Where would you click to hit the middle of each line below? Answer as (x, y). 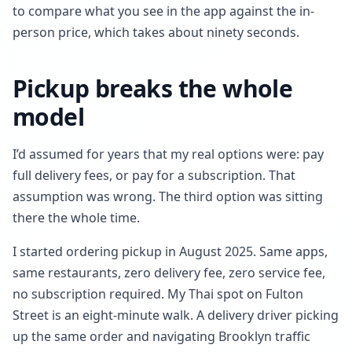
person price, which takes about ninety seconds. (156, 32)
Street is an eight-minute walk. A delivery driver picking (176, 315)
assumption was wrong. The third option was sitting (168, 196)
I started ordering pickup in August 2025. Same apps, (170, 251)
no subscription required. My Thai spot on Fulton (158, 294)
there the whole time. (76, 218)
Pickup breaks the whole (153, 88)
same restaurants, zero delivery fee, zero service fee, (169, 273)
